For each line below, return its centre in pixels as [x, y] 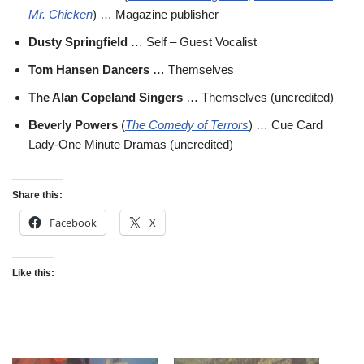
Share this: [37, 195]
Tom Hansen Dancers [89, 69]
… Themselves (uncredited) [258, 97]
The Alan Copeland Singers [106, 97]
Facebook [73, 222]
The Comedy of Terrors [187, 124]
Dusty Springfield [78, 41]
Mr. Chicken [61, 14]
